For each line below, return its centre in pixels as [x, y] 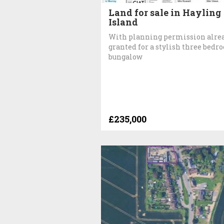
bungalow [125, 56]
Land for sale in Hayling [165, 12]
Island [123, 22]
